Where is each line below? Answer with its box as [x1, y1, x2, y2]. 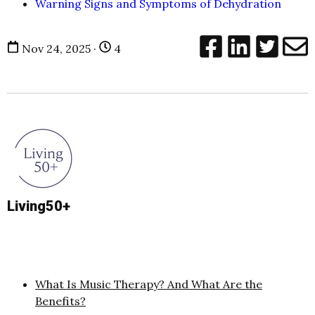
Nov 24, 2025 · [19, 41, 99, 56]
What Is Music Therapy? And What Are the [35, 276, 262, 291]
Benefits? [35, 293, 86, 308]
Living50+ [7, 198, 70, 215]
